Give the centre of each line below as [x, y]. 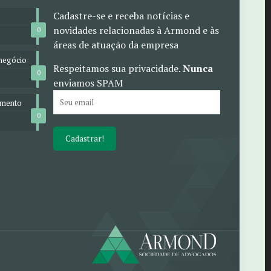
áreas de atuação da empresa [116, 45]
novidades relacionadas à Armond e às [136, 30]
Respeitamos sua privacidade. [118, 68]
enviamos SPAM [88, 83]
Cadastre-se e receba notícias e [121, 16]
